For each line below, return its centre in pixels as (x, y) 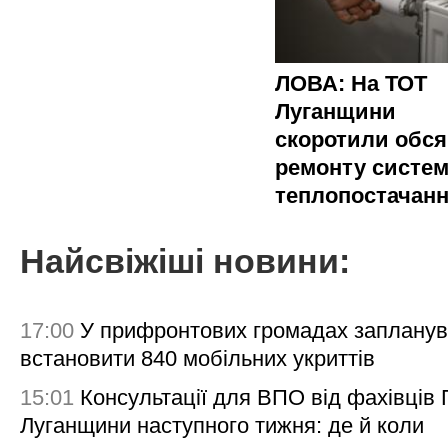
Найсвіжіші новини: (185, 262)
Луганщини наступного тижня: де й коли (222, 426)
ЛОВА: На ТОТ (351, 83)
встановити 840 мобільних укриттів (197, 358)
